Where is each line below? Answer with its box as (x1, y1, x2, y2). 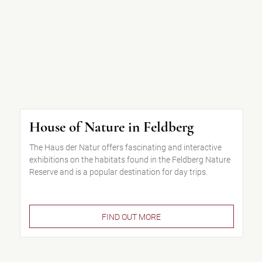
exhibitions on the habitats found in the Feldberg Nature (29, 155, 230, 164)
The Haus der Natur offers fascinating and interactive (29, 143, 222, 152)
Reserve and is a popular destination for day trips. (29, 167, 208, 177)
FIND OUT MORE (102, 212, 161, 222)
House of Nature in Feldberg (29, 118, 194, 136)
